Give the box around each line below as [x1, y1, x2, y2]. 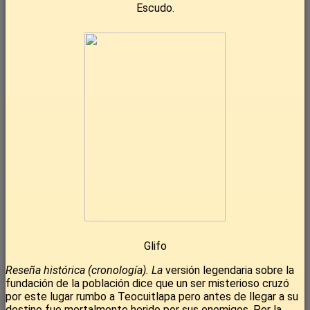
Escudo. [136, 1, 174, 15]
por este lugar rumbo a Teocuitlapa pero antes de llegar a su [6, 290, 298, 304]
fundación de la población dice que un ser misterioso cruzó [6, 277, 289, 291]
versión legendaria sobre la [163, 264, 294, 277]
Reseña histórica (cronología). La [6, 264, 163, 277]
